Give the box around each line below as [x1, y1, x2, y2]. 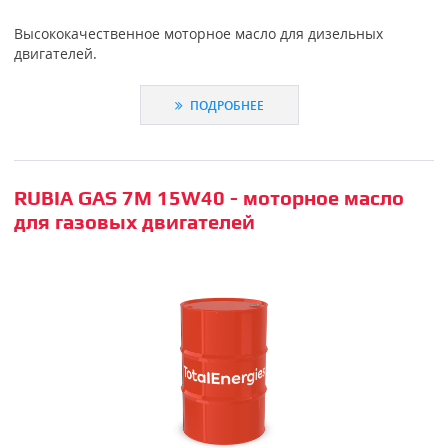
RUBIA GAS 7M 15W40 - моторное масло [13, 186, 404, 210]
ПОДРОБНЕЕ [187, 97, 265, 114]
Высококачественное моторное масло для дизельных [13, 23, 383, 43]
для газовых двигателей [13, 210, 255, 234]
